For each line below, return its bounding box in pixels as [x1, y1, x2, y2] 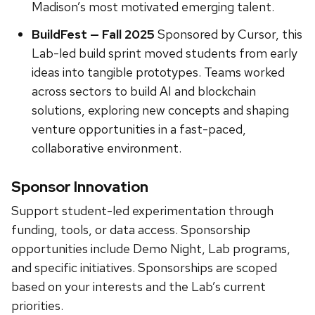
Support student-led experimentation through [11, 202, 274, 219]
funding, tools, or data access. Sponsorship [11, 221, 250, 238]
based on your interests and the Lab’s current [11, 278, 266, 295]
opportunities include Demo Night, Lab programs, [11, 240, 290, 257]
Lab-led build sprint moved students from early [31, 45, 297, 62]
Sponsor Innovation [11, 177, 148, 197]
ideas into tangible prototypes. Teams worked [31, 64, 285, 81]
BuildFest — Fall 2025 [31, 26, 155, 43]
